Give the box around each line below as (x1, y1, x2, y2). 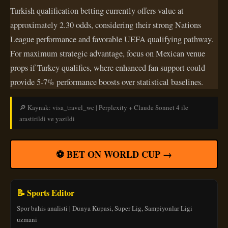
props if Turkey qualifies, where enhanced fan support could (10, 62, 205, 73)
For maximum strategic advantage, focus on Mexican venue (10, 47, 205, 59)
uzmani (17, 214, 37, 224)
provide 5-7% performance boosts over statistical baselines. (10, 76, 203, 88)
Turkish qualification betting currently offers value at (10, 5, 184, 16)
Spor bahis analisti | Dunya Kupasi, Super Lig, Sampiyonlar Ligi (17, 203, 192, 213)
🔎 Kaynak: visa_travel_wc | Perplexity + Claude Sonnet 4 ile (19, 102, 188, 112)
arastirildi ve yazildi (19, 113, 75, 123)
